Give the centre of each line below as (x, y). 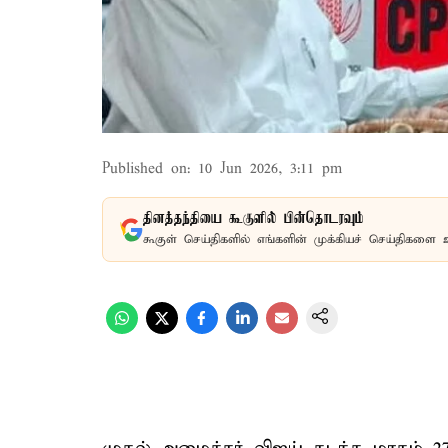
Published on (144, 169)
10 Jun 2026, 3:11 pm (270, 169)
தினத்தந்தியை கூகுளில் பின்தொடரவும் (253, 219)
